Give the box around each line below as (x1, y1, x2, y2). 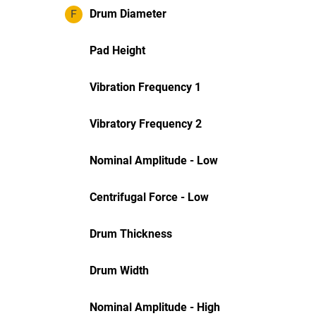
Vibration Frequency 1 (90, 80, 201, 94)
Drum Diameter (90, 7, 166, 20)
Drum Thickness (90, 227, 172, 241)
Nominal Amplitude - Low (90, 154, 218, 167)
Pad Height (90, 44, 145, 57)
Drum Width (90, 264, 149, 277)
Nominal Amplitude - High (90, 300, 220, 314)
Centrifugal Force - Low (90, 190, 209, 204)
